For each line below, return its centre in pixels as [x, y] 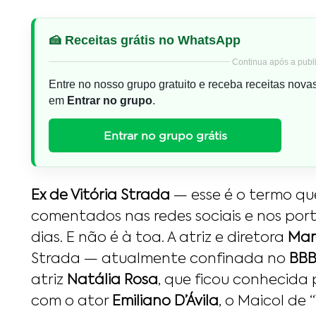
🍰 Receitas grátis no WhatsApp [145, 40]
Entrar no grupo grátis [165, 135]
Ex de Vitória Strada [101, 196]
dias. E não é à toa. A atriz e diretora [159, 238]
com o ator [72, 302]
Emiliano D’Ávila [165, 302]
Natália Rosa [113, 280]
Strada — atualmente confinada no [160, 259]
